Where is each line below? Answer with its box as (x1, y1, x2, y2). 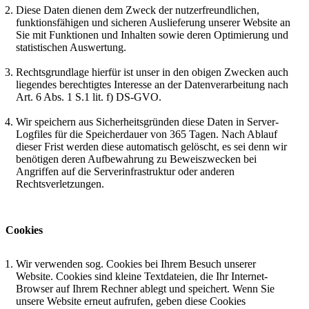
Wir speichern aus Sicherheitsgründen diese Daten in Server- (16, 116, 279, 128)
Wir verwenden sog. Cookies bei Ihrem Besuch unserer (16, 258, 256, 270)
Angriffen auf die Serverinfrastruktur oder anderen (16, 166, 235, 178)
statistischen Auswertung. (16, 41, 126, 54)
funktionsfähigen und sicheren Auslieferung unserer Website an (16, 17, 290, 29)
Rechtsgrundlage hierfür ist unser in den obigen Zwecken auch (16, 66, 288, 79)
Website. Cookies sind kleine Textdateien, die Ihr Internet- (16, 270, 268, 283)
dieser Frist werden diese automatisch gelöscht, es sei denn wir (16, 141, 287, 153)
